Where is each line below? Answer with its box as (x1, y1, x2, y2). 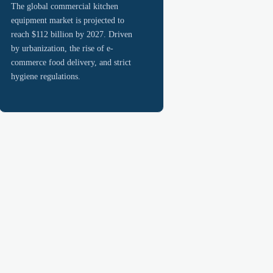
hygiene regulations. (11, 71, 81, 81)
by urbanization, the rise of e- (11, 43, 114, 53)
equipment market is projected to (11, 15, 125, 25)
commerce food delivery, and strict (11, 57, 132, 67)
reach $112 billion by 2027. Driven (11, 29, 133, 39)
